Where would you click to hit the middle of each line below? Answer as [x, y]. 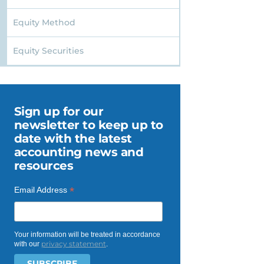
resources [44, 166]
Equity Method [44, 23]
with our [27, 244]
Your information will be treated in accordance [87, 235]
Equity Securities [48, 51]
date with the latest [73, 139]
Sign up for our [59, 112]
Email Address [42, 190]
